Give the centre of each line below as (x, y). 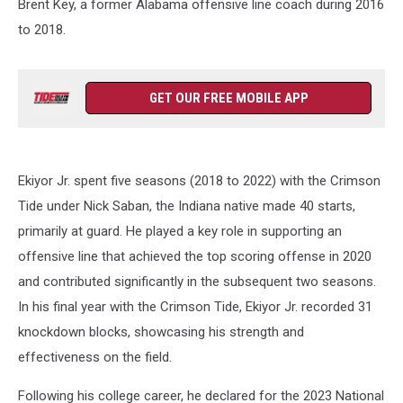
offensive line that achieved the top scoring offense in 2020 (195, 256)
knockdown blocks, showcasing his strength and (161, 332)
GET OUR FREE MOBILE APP (228, 98)
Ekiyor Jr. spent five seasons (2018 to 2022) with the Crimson (199, 181)
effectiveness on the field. (95, 357)
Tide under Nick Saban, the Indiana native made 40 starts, (187, 206)
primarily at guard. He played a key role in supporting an (180, 231)
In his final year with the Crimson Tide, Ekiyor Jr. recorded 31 (195, 307)
